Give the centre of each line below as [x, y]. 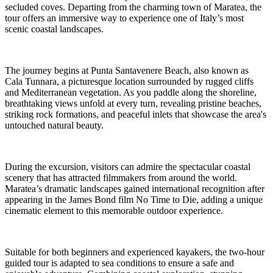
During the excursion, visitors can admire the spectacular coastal [128, 166]
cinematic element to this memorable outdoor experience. [114, 210]
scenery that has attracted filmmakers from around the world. [121, 177]
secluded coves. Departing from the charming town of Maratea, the [133, 7]
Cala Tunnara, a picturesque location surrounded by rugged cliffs [129, 81]
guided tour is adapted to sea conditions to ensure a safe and [119, 263]
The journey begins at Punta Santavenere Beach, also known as [127, 70]
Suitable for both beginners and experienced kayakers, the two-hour [135, 252]
